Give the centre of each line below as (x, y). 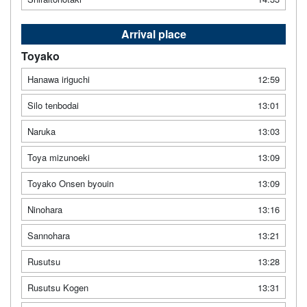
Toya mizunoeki (59, 157)
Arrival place (153, 34)
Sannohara (49, 235)
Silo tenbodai (53, 105)
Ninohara (45, 209)
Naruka (41, 131)
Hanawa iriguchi (59, 79)
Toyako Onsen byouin (71, 183)
